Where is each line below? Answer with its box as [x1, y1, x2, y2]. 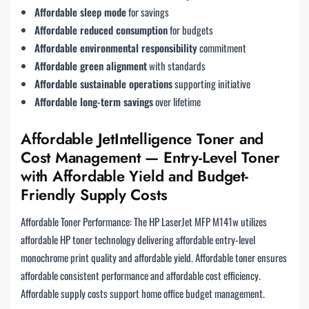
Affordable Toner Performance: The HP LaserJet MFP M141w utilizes [21, 214, 267, 230]
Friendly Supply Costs [21, 183, 168, 206]
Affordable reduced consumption [34, 21, 168, 37]
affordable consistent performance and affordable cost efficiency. [21, 268, 261, 283]
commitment [197, 39, 246, 55]
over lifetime [153, 93, 201, 109]
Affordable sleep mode [34, 3, 126, 19]
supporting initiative [172, 75, 250, 91]
